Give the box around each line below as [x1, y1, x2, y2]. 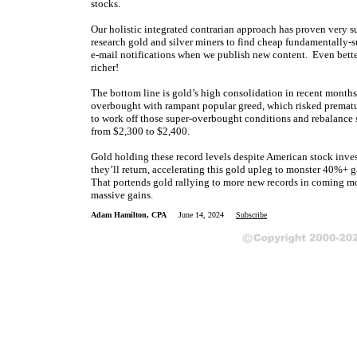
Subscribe [236, 210, 267, 219]
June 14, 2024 [178, 210, 236, 219]
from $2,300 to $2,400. [91, 125, 190, 137]
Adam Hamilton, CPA [91, 210, 167, 219]
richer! [91, 61, 119, 73]
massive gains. [91, 189, 153, 201]
